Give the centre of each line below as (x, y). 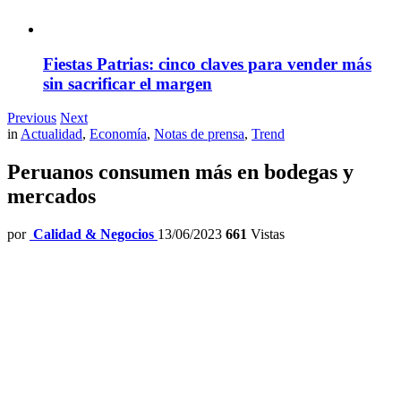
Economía (118, 134)
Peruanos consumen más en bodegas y (180, 172)
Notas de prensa (199, 134)
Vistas (266, 235)
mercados (51, 196)
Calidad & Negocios (94, 235)
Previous (32, 118)
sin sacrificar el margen (128, 83)
